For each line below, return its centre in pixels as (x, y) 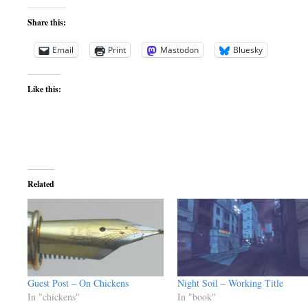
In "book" (196, 297)
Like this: (44, 89)
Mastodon (179, 50)
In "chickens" (54, 297)
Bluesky (248, 50)
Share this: (47, 22)
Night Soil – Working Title (230, 283)
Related (41, 184)
